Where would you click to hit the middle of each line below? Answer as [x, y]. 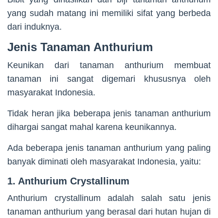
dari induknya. [35, 27]
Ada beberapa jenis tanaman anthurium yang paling [109, 148]
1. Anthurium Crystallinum [68, 181]
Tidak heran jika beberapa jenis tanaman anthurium [109, 114]
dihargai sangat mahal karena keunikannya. [92, 127]
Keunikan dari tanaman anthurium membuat [109, 65]
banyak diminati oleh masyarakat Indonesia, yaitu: [104, 162]
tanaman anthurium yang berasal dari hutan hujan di [109, 212]
